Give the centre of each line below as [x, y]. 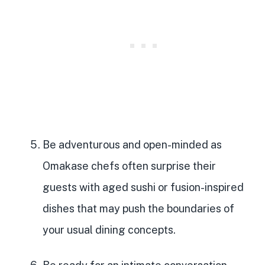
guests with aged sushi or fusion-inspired [143, 188]
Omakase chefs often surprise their [129, 166]
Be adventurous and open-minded [125, 145]
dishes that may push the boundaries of [138, 209]
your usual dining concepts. [109, 230]
